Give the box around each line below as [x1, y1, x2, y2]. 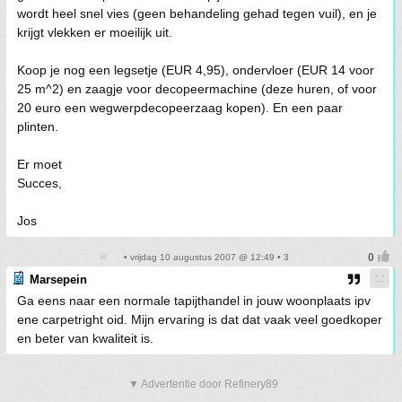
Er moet [17, 157, 62, 171]
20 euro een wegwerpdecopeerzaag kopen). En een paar [17, 100, 343, 115]
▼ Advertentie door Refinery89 [128, 378, 278, 390]
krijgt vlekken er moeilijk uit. [17, 25, 172, 39]
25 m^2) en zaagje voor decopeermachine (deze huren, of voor [17, 82, 377, 96]
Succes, [17, 176, 62, 190]
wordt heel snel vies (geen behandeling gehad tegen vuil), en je [17, 6, 377, 21]
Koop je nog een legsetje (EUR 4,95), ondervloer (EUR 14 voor [17, 63, 374, 77]
